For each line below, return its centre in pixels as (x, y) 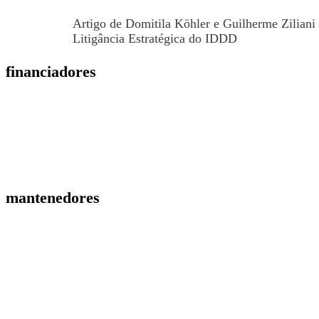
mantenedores (53, 197)
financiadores (51, 71)
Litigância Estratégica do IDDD (155, 38)
